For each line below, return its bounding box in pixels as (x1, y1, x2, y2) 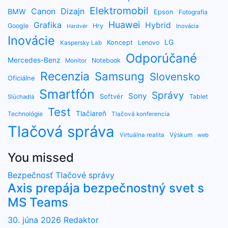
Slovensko (150, 70, 200, 83)
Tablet (189, 93, 208, 100)
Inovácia (176, 22, 198, 30)
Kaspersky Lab (60, 39, 102, 46)
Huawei (108, 19, 140, 30)
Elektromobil (90, 5, 149, 17)
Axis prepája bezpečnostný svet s (8, 181, 204, 195)
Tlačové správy (55, 170, 115, 180)
